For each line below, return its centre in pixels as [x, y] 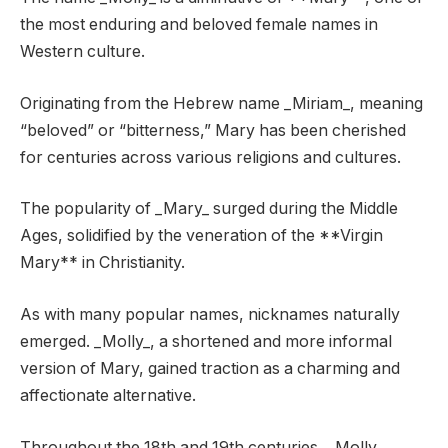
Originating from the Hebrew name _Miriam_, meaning [221, 103]
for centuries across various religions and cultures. [210, 157]
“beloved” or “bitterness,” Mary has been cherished [213, 130]
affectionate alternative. [108, 396]
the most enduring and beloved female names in [199, 25]
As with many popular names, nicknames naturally [210, 315]
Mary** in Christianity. [102, 263]
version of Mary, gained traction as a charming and [210, 369]
